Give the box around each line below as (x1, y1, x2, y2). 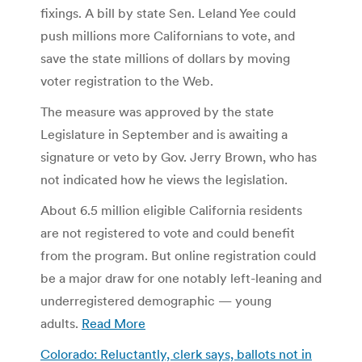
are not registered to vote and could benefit (40, 224, 295, 241)
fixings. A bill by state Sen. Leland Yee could (40, 4, 296, 21)
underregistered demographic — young (40, 292, 271, 309)
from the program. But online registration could (40, 246, 316, 263)
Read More (82, 314, 145, 331)
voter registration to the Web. (40, 72, 213, 89)
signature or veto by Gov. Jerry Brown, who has (40, 148, 317, 165)
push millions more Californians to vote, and (40, 27, 295, 44)
